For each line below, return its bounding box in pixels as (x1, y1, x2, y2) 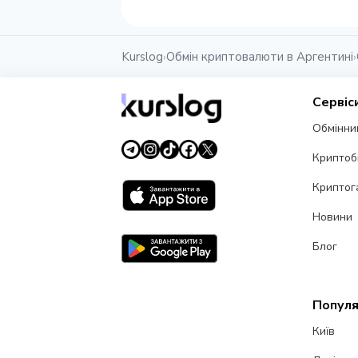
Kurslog (121, 49, 163, 66)
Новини (312, 209, 353, 225)
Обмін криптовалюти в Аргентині (166, 49, 353, 66)
